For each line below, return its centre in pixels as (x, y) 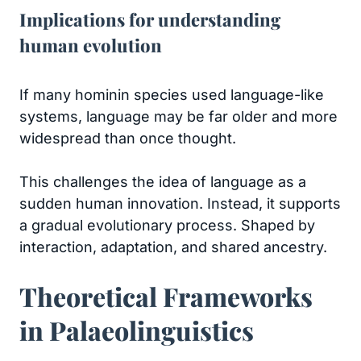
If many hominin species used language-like (172, 95)
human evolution (91, 45)
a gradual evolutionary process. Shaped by (167, 225)
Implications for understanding (150, 19)
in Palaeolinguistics (137, 330)
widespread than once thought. (128, 138)
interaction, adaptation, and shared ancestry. (173, 247)
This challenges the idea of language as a (163, 182)
